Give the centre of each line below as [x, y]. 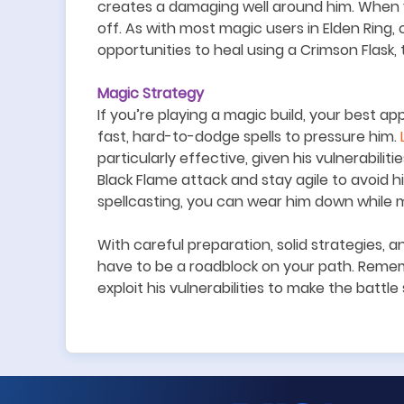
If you [117, 115]
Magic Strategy [151, 93]
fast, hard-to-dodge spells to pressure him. [249, 137]
